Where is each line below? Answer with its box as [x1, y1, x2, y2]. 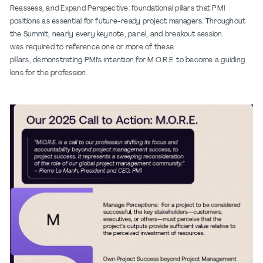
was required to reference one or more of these [10, 44, 174, 51]
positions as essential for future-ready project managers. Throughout [10, 18, 246, 25]
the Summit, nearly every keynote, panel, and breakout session [10, 31, 222, 38]
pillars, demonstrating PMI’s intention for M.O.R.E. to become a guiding [10, 57, 245, 64]
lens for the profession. [10, 70, 87, 77]
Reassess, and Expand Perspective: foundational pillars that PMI [10, 5, 225, 12]
